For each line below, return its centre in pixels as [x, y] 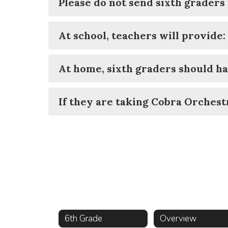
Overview [178, 218]
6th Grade [83, 218]
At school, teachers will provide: [142, 35]
